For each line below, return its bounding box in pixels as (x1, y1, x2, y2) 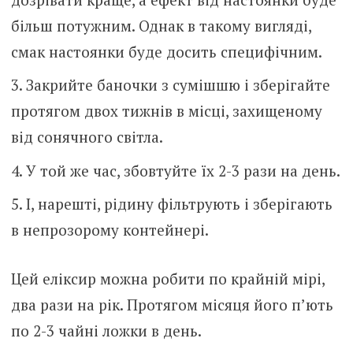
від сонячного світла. (10, 127, 163, 147)
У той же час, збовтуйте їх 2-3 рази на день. (25, 160, 340, 180)
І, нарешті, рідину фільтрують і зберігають (25, 194, 333, 214)
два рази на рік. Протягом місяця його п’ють (10, 294, 333, 314)
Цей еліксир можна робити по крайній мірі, (10, 268, 325, 288)
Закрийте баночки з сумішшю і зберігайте (25, 75, 330, 95)
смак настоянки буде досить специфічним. (10, 41, 322, 61)
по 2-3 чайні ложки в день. (10, 320, 202, 340)
